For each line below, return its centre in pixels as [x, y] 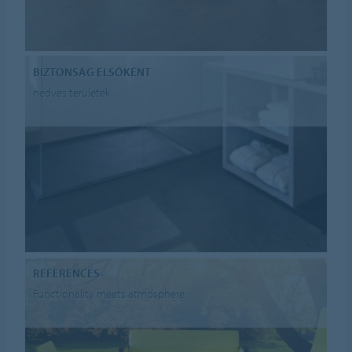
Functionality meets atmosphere [109, 294]
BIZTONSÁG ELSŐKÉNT [92, 71]
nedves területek [72, 93]
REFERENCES [67, 273]
